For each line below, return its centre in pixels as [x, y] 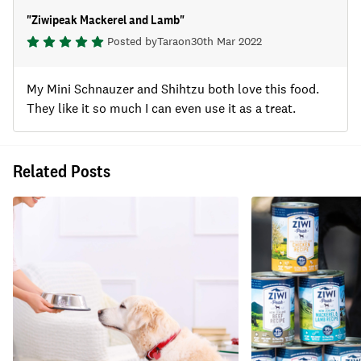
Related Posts [62, 171]
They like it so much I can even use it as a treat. [161, 109]
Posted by [132, 41]
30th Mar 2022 [226, 41]
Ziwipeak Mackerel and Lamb [106, 20]
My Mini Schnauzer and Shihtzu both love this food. [173, 89]
